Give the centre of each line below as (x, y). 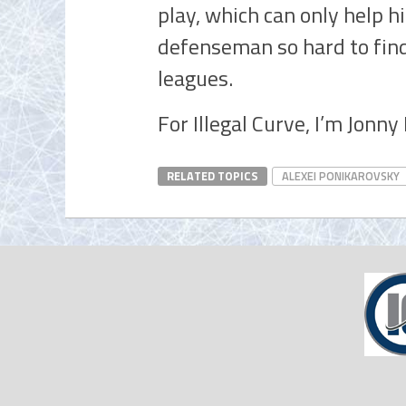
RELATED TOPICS (213, 176)
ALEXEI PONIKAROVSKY (341, 176)
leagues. (195, 78)
